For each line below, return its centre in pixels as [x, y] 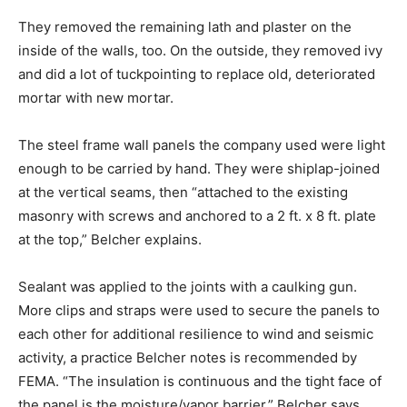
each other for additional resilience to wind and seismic [196, 333]
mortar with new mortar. [96, 97]
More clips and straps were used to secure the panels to [199, 310]
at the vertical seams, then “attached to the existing [183, 192]
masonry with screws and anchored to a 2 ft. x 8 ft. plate [197, 215]
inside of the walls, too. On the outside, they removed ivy [200, 50]
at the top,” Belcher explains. [110, 239]
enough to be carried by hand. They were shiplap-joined [199, 168]
